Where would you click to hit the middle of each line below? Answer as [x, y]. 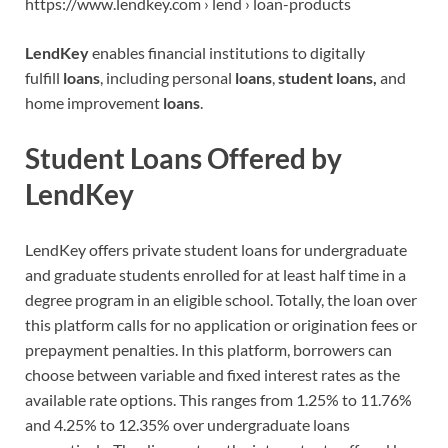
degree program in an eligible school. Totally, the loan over [221, 299]
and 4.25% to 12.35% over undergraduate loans [187, 424]
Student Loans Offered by [183, 157]
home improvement [94, 102]
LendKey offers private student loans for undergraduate [216, 249]
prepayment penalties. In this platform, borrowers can [208, 349]
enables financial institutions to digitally [227, 52]
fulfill [44, 77]
